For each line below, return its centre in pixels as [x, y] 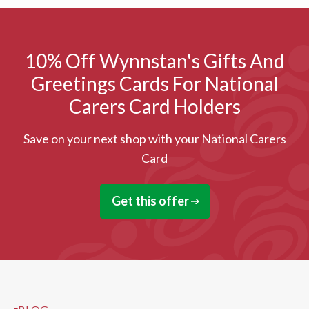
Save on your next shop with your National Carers [154, 138]
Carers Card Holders [154, 106]
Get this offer [150, 200]
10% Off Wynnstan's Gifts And [154, 60]
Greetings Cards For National [154, 83]
